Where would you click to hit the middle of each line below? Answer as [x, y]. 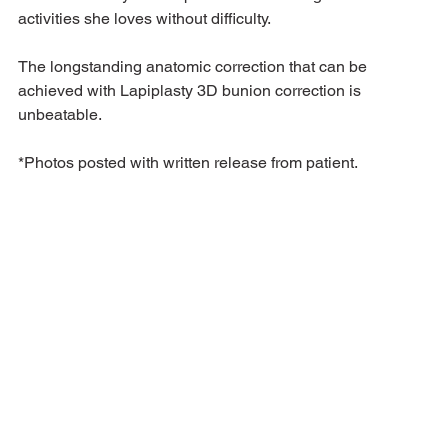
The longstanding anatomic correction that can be [194, 67]
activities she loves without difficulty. [144, 19]
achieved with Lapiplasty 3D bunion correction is [191, 91]
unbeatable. [61, 115]
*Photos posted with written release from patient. [188, 163]
